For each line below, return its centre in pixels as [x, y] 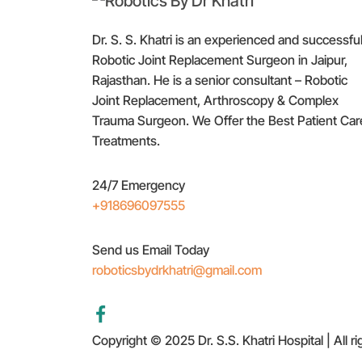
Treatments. [126, 140]
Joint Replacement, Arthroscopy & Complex [215, 100]
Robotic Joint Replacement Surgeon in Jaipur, [220, 59]
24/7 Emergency [139, 185]
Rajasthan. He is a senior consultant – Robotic [220, 80]
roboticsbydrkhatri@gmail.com [177, 269]
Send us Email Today [151, 249]
